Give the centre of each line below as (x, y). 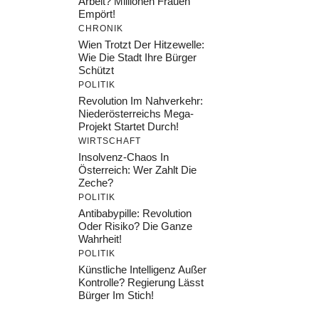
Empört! (97, 14)
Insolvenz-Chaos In (124, 157)
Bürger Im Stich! (116, 296)
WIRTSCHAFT (110, 141)
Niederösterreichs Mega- (136, 114)
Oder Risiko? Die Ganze (135, 226)
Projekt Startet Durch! (129, 127)
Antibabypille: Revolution (135, 214)
